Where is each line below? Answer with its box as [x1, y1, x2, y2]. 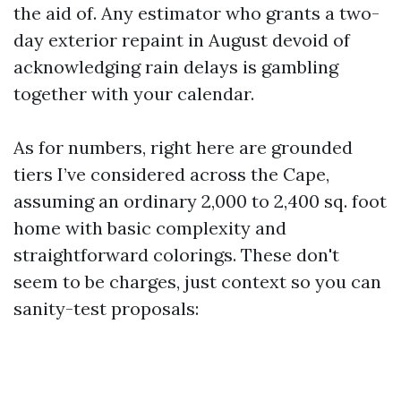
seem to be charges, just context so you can [13, 270, 381, 293]
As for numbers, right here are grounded [13, 136, 353, 158]
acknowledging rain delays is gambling [13, 55, 338, 78]
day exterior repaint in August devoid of [13, 29, 350, 51]
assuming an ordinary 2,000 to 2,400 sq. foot [13, 190, 387, 212]
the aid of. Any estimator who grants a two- [13, 2, 380, 24]
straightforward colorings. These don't [13, 243, 339, 266]
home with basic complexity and [13, 217, 286, 239]
